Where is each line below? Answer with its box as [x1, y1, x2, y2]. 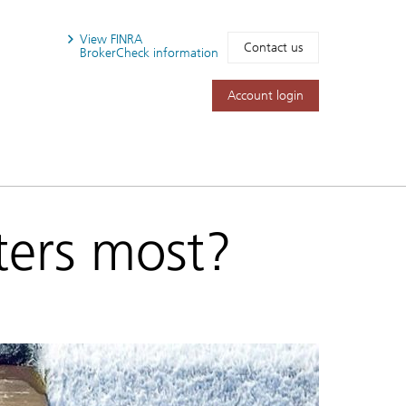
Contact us [244, 40, 303, 56]
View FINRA [80, 32, 142, 47]
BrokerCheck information [80, 45, 218, 61]
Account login [227, 87, 304, 103]
